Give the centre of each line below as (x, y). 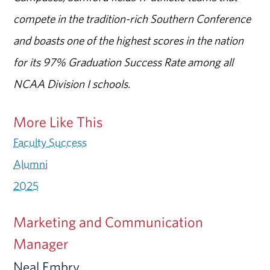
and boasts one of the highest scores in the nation (129, 41)
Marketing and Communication (108, 222)
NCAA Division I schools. (72, 84)
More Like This (58, 122)
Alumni (31, 164)
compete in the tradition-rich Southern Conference (132, 19)
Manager (41, 244)
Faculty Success (50, 143)
